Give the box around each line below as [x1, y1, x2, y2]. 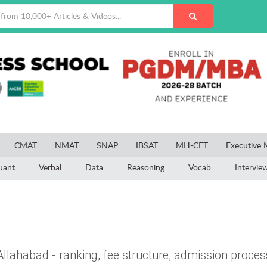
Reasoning [127, 161, 164, 173]
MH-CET [176, 139, 208, 151]
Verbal [39, 161, 61, 173]
